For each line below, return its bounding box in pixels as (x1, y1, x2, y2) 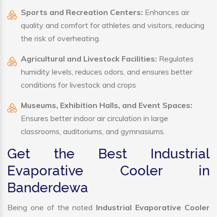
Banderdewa (7, 180, 88, 196)
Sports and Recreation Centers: (21, 7, 143, 17)
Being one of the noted (7, 202, 96, 213)
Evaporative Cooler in (7, 163, 210, 179)
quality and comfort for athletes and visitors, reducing (21, 20, 204, 31)
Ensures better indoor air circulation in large (21, 113, 168, 124)
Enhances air (143, 7, 189, 17)
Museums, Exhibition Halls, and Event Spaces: (21, 100, 192, 110)
